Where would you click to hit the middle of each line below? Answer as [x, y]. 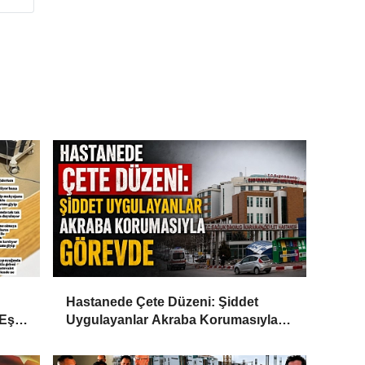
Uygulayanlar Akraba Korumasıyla [172, 320]
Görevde [93, 338]
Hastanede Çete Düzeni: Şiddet [163, 302]
